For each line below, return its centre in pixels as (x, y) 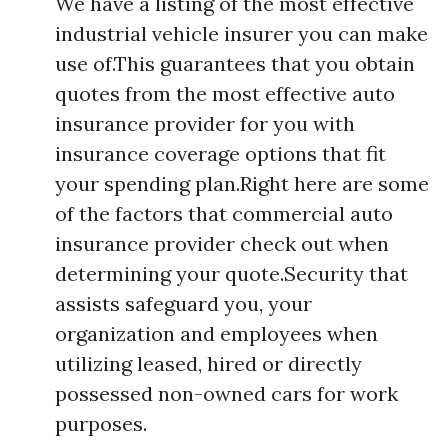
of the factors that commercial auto (224, 213)
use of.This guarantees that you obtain (235, 63)
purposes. (101, 423)
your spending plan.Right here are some (242, 183)
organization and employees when (216, 333)
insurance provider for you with (205, 123)
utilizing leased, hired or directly (208, 363)
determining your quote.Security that (231, 273)
